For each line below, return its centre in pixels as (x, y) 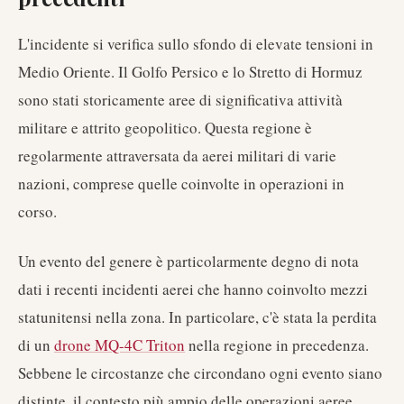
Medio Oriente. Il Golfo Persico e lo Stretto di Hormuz (190, 72)
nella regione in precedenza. (277, 345)
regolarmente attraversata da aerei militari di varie (177, 156)
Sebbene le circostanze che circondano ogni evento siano (200, 373)
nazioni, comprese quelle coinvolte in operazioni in (181, 184)
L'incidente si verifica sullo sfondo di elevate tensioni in (196, 44)
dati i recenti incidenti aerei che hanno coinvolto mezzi (193, 289)
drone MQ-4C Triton (119, 345)
